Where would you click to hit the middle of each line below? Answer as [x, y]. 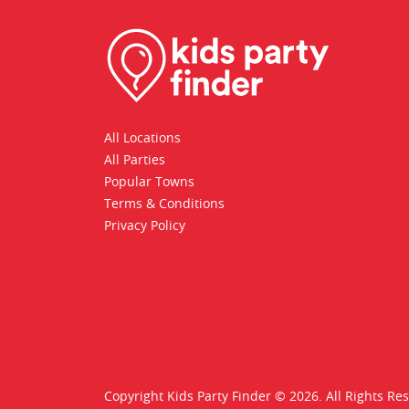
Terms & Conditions [164, 204]
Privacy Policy [145, 226]
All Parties [135, 160]
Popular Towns [149, 182]
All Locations [142, 138]
